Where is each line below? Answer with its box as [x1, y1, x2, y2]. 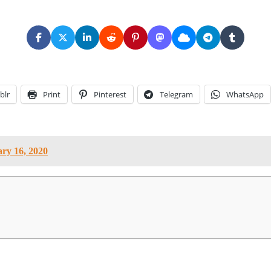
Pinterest [94, 88, 126, 100]
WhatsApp [226, 88, 264, 100]
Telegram [160, 88, 193, 100]
